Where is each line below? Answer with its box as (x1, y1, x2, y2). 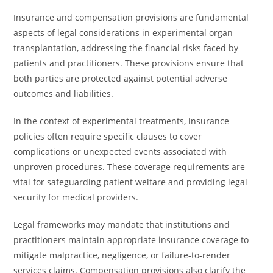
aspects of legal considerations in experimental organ (13, 27, 233, 38)
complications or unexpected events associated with (13, 146, 227, 157)
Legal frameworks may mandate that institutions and (13, 219, 230, 230)
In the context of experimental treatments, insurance (13, 115, 230, 127)
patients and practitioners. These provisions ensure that (13, 57, 244, 69)
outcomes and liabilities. (13, 88, 114, 99)
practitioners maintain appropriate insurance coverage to (13, 234, 249, 246)
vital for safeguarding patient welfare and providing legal (13, 176, 248, 188)
